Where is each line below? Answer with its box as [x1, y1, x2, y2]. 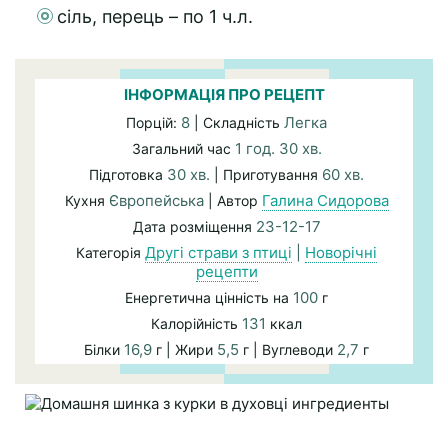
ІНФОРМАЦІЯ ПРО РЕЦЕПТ [123, 85, 325, 104]
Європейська [108, 191, 204, 210]
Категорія [76, 244, 145, 261]
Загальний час [131, 140, 235, 157]
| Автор [203, 192, 262, 209]
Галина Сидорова [261, 191, 389, 210]
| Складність [190, 114, 284, 131]
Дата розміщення [132, 218, 256, 235]
